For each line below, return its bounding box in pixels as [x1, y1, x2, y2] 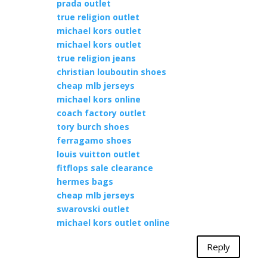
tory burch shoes [56, 121, 129, 132]
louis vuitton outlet [56, 148, 140, 160]
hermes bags [56, 176, 113, 187]
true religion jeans [56, 52, 136, 64]
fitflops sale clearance [56, 162, 153, 173]
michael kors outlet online [56, 217, 170, 228]
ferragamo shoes [56, 135, 132, 146]
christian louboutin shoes [56, 66, 166, 77]
